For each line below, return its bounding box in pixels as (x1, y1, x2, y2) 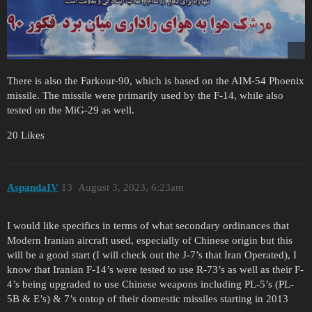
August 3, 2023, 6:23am (77, 181, 184, 193)
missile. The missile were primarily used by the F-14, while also (7, 90, 283, 102)
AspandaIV (7, 181, 58, 193)
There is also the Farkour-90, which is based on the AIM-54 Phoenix (7, 75, 304, 87)
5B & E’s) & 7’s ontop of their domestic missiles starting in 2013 (7, 292, 288, 304)
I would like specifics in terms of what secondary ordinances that (7, 219, 289, 231)
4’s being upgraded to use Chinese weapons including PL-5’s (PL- (7, 278, 294, 290)
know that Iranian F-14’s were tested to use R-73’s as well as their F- (7, 263, 304, 275)
